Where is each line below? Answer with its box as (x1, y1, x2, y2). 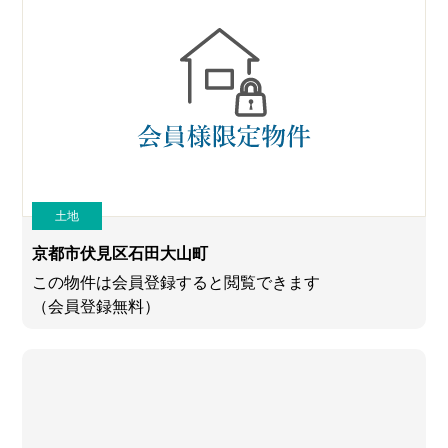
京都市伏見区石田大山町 (32, 245, 209, 263)
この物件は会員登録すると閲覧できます (32, 274, 321, 292)
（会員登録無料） (32, 298, 161, 316)
